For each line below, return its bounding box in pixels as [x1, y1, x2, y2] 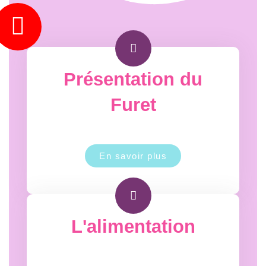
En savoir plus [99, 151, 167, 161]
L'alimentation [71, 216, 195, 237]
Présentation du [64, 69, 202, 90]
